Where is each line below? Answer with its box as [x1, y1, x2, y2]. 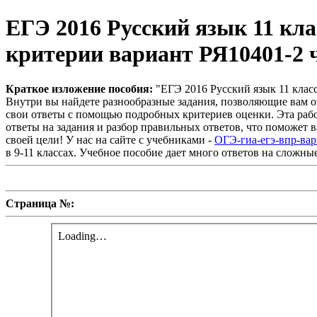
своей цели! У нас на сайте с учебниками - [6, 133, 214, 146]
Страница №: [6, 197, 74, 209]
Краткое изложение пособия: [6, 82, 156, 95]
